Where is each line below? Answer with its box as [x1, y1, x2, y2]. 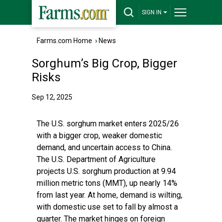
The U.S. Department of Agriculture [37, 155, 156, 164]
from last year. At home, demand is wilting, [37, 190, 182, 200]
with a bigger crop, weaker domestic [37, 131, 162, 140]
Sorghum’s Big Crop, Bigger [32, 56, 177, 70]
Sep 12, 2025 [32, 93, 72, 101]
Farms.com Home [37, 37, 92, 45]
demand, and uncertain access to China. [37, 143, 172, 152]
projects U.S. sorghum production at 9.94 [37, 166, 176, 176]
